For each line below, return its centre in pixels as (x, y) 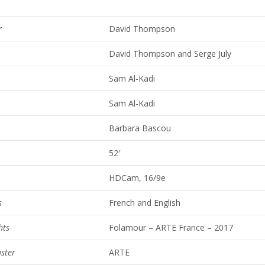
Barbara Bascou (140, 128)
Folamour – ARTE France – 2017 (171, 227)
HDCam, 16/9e (138, 178)
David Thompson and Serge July (170, 54)
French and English (145, 203)
